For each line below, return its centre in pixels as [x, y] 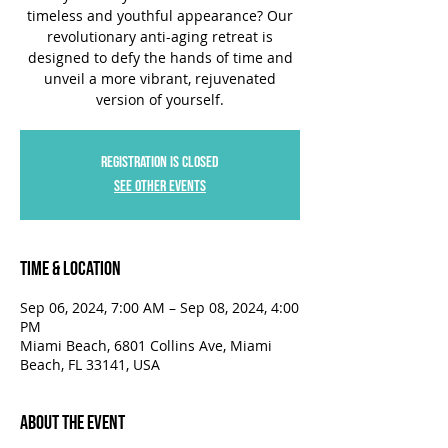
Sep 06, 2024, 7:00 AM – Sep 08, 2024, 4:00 [159, 307]
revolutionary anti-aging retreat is [160, 36]
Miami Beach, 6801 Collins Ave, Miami [146, 345]
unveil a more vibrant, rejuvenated [160, 78]
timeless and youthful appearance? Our [160, 15]
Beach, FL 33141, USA [90, 364]
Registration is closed [160, 162]
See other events [160, 186]
